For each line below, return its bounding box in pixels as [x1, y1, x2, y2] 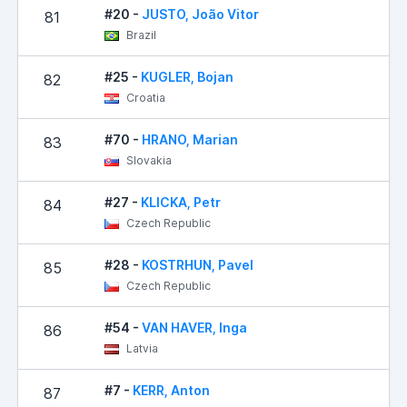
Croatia [124, 90, 165, 104]
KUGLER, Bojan [141, 68, 233, 84]
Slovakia [124, 153, 172, 167]
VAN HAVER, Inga [142, 319, 247, 335]
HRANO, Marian [142, 131, 238, 147]
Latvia [124, 341, 158, 355]
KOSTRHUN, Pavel [142, 256, 253, 273]
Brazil [124, 27, 156, 42]
